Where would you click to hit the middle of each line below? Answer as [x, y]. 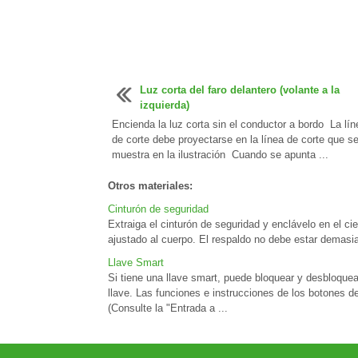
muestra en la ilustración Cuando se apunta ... [220, 155]
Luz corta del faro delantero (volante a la [239, 90]
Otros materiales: [150, 186]
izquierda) [164, 105]
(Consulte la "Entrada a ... [167, 308]
